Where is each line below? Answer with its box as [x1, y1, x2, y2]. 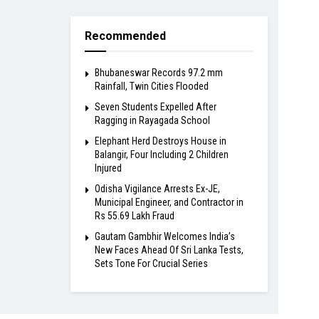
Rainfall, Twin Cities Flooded [94, 80, 209, 93]
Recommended [84, 29, 166, 43]
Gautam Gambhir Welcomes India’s [94, 231, 235, 243]
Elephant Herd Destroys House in [94, 135, 226, 147]
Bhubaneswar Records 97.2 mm [94, 67, 223, 79]
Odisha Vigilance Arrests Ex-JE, [94, 183, 220, 195]
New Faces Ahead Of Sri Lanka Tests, [94, 244, 244, 256]
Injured [94, 162, 122, 174]
